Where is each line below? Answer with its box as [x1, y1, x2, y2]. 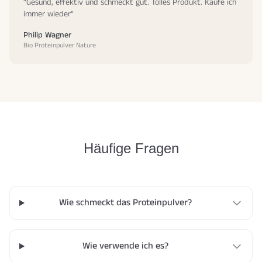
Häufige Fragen [83, 140, 179, 157]
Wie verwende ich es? [82, 239, 168, 253]
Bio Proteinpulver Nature [23, 40, 96, 51]
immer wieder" [23, 8, 74, 20]
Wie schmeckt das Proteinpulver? [58, 196, 192, 210]
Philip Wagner [23, 29, 71, 42]
